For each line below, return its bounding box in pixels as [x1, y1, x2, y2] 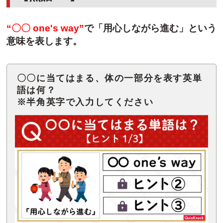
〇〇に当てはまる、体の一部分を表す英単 [16, 73, 203, 84]
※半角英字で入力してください [16, 97, 154, 108]
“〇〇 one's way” [6, 22, 84, 33]
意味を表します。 [6, 35, 82, 46]
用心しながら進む [103, 22, 179, 33]
